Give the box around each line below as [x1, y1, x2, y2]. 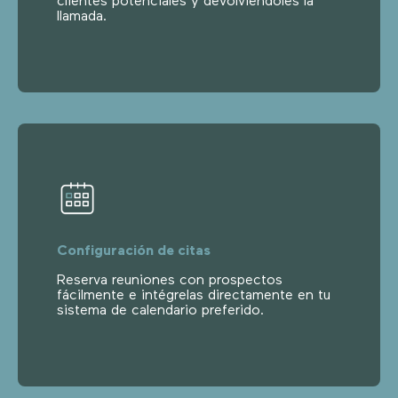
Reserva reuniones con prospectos [57, 273, 283, 288]
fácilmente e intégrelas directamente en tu [57, 288, 330, 303]
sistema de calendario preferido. [57, 303, 264, 318]
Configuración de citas [57, 243, 211, 259]
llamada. [57, 9, 107, 24]
